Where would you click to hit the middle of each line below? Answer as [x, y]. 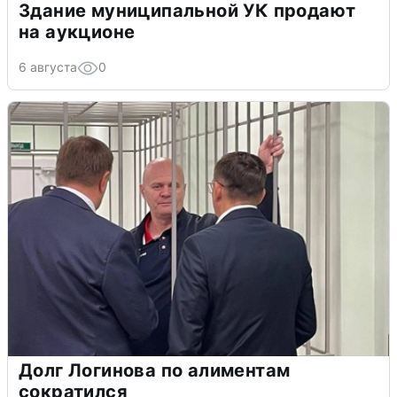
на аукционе [77, 32]
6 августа [48, 67]
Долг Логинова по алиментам [155, 371]
